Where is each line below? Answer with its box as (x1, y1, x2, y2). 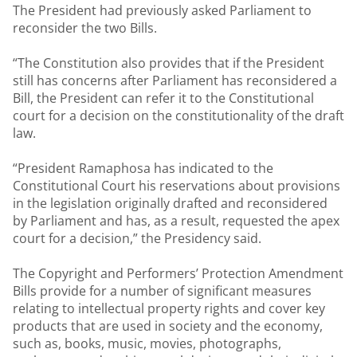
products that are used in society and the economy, (13, 317, 323, 335)
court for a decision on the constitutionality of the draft (13, 107, 344, 124)
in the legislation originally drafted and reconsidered (13, 194, 328, 212)
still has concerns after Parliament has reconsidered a (13, 72, 337, 89)
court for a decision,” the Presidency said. (13, 229, 265, 247)
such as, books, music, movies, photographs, (13, 335, 281, 352)
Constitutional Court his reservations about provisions (13, 177, 340, 194)
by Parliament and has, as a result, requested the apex (13, 212, 339, 229)
